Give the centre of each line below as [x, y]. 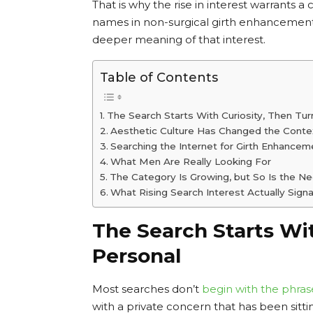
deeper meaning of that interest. [179, 39]
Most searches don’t [147, 289]
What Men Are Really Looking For [190, 161]
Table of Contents [159, 77]
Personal [137, 255]
